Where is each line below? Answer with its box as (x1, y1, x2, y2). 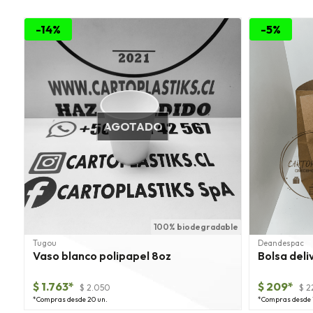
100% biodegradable (154, 221, 238, 233)
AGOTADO (103, 119, 163, 134)
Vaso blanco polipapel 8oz (33, 249, 171, 263)
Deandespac (258, 238, 304, 249)
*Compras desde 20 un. (33, 294, 108, 304)
